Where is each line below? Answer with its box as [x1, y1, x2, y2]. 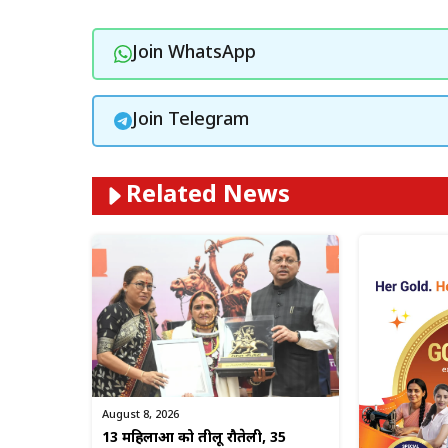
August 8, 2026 [102, 407, 179, 422]
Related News [126, 179, 290, 212]
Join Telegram [131, 109, 249, 133]
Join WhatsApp [131, 42, 256, 66]
